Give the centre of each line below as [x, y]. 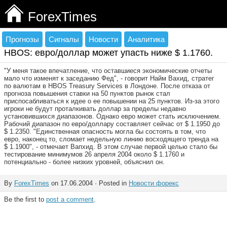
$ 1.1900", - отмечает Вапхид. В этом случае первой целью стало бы [111, 147]
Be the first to [25, 199]
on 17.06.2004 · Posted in [89, 183]
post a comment [70, 199]
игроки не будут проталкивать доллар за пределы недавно [95, 109]
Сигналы [64, 39]
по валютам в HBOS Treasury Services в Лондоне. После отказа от [107, 86]
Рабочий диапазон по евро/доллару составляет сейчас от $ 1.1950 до [112, 124]
